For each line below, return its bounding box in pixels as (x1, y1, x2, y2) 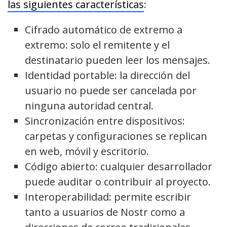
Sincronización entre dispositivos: (25, 114, 185, 128)
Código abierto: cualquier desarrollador (25, 160, 213, 174)
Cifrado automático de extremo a (25, 23, 183, 37)
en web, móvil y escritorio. (25, 144, 149, 159)
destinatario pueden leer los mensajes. (25, 53, 211, 67)
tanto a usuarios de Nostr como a (25, 205, 185, 219)
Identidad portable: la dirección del (25, 68, 191, 83)
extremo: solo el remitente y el (25, 38, 170, 52)
